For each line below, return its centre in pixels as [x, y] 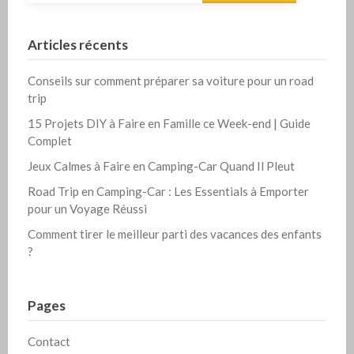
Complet [50, 141]
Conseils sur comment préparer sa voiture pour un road [171, 81]
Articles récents [78, 45]
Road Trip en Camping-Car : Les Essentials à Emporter [168, 192]
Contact [49, 342]
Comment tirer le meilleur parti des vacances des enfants [175, 234]
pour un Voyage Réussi [87, 209]
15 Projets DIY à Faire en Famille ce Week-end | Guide [169, 124]
